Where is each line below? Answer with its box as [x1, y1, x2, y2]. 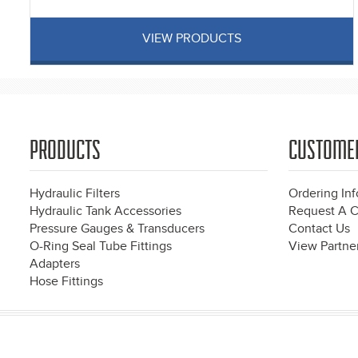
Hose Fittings [30, 274, 103, 290]
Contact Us [288, 221, 350, 237]
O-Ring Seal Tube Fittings [30, 239, 172, 255]
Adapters [30, 257, 80, 272]
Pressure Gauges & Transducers [30, 221, 205, 237]
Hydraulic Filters [30, 186, 120, 202]
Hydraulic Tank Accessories [30, 204, 181, 220]
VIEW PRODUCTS [142, 31, 241, 47]
